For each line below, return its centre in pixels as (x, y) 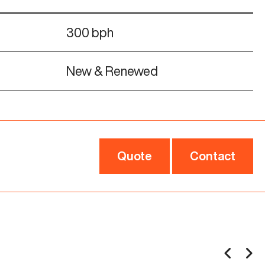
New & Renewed (112, 71)
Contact (213, 156)
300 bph (90, 32)
